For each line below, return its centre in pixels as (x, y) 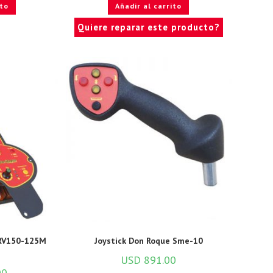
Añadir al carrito (149, 6)
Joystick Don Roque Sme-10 (148, 241)
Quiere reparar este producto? (148, 27)
